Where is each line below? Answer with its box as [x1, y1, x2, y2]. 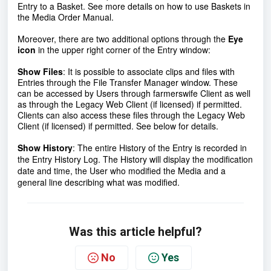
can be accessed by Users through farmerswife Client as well [18, 87, 250, 99]
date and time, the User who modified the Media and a [18, 164, 226, 177]
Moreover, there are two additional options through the [18, 32, 228, 45]
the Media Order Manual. [18, 10, 114, 23]
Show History [18, 141, 73, 154]
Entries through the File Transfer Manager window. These [18, 76, 238, 88]
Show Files [18, 65, 63, 77]
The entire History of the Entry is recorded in [77, 141, 247, 154]
